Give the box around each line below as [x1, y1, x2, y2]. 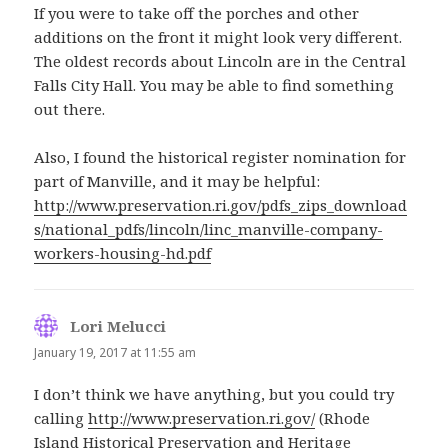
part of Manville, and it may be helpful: [34, 171, 321, 192]
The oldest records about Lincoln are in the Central [34, 51, 407, 72]
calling [34, 407, 89, 428]
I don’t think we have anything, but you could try [34, 383, 395, 404]
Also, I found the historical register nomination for [34, 147, 407, 168]
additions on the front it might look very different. [34, 27, 403, 48]
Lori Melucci [70, 316, 167, 337]
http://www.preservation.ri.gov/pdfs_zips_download [34, 195, 408, 216]
